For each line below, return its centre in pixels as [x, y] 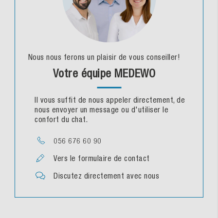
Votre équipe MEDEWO [104, 73]
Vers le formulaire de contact [102, 158]
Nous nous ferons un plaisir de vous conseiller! [104, 57]
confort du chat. [61, 119]
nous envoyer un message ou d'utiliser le [101, 109]
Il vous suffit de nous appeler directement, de [110, 100]
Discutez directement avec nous [106, 175]
